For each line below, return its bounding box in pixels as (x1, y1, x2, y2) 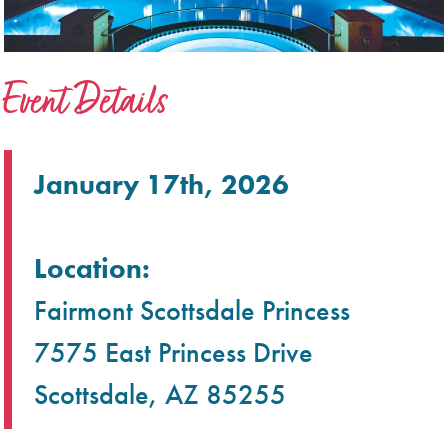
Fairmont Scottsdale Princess (34, 292, 351, 328)
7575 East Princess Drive (34, 334, 314, 370)
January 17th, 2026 (34, 166, 290, 202)
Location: (34, 250, 151, 286)
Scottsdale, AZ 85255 (34, 376, 287, 412)
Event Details (4, 74, 169, 128)
